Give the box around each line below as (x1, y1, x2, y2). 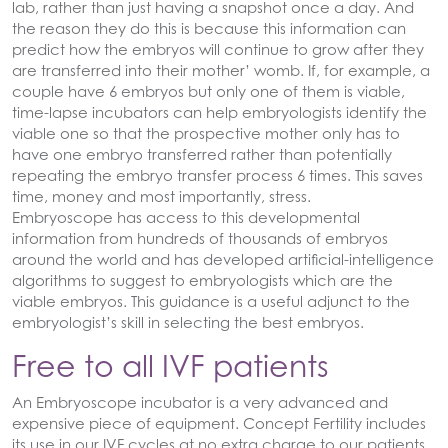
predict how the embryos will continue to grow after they (12, 40, 424, 58)
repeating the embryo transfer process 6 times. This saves (12, 166, 423, 184)
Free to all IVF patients (12, 348, 329, 384)
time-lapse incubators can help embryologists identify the (12, 103, 427, 121)
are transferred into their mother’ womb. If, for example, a (12, 61, 430, 79)
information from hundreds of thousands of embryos (12, 229, 388, 247)
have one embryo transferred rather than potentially (12, 145, 392, 163)
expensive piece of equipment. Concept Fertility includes (12, 414, 426, 432)
